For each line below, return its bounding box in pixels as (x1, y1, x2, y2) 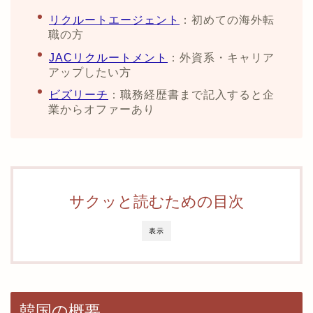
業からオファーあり (48, 103, 155, 116)
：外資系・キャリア (168, 51, 275, 64)
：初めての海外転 (180, 14, 275, 27)
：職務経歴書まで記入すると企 (108, 89, 275, 101)
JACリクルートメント (49, 51, 168, 64)
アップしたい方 (48, 66, 131, 78)
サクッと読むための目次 (69, 193, 244, 211)
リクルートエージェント (49, 14, 180, 27)
